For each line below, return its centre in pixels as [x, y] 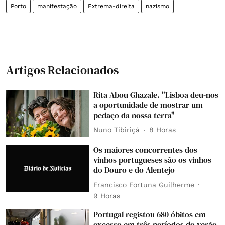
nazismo [157, 6]
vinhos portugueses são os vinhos [153, 160]
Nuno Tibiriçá [117, 130]
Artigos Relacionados [62, 70]
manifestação [57, 6]
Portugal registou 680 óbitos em [150, 215]
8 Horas [163, 130]
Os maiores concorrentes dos [146, 150]
